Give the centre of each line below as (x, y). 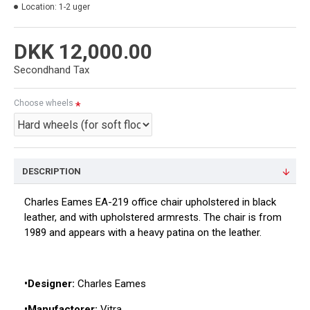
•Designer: (49, 284)
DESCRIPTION (52, 171)
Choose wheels (44, 103)
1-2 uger (74, 7)
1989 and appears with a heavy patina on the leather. (143, 232)
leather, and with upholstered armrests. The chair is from (153, 217)
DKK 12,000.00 (83, 52)
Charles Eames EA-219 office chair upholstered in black (150, 202)
